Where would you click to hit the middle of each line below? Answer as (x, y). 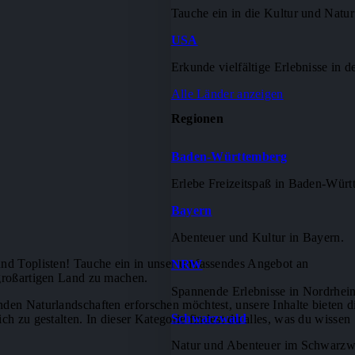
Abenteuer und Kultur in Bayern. (257, 238)
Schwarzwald (208, 319)
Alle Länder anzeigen (227, 94)
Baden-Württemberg (229, 157)
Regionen (197, 118)
